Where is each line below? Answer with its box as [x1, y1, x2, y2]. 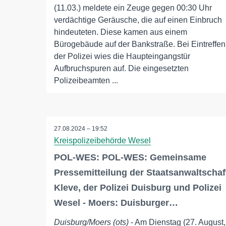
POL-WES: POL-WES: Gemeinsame [54, 152, 206, 163]
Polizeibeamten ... [54, 76, 118, 85]
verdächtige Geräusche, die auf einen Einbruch [54, 16, 222, 24]
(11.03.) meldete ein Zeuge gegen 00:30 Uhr [54, 4, 212, 12]
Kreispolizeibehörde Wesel [54, 136, 151, 145]
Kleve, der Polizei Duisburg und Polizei [54, 183, 221, 193]
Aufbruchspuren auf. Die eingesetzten [54, 64, 189, 73]
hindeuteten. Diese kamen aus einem [54, 28, 187, 36]
